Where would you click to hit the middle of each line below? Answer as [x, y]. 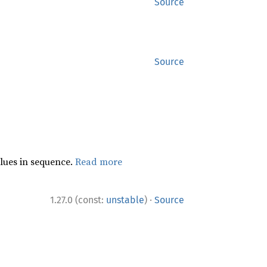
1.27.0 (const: [78, 200]
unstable [125, 200]
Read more [98, 162]
